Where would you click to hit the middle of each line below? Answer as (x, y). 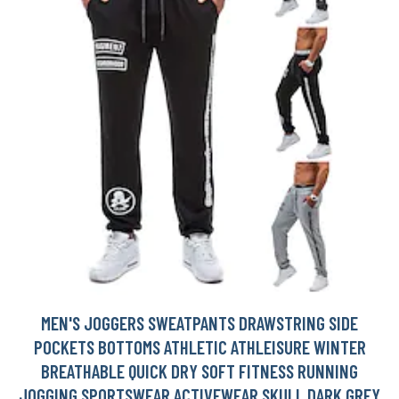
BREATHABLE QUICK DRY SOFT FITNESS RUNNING (199, 371)
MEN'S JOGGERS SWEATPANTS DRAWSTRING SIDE (199, 323)
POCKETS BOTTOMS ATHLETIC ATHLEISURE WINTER (199, 347)
